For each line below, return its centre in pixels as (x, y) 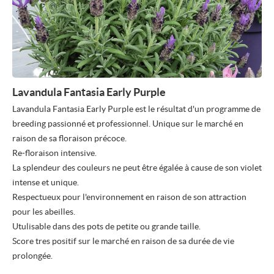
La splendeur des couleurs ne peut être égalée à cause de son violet (137, 168)
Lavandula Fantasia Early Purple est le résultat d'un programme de (136, 109)
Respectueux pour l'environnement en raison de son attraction (129, 197)
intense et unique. (46, 183)
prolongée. (32, 256)
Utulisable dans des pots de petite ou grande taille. (106, 227)
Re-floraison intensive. (54, 153)
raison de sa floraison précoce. (69, 139)
